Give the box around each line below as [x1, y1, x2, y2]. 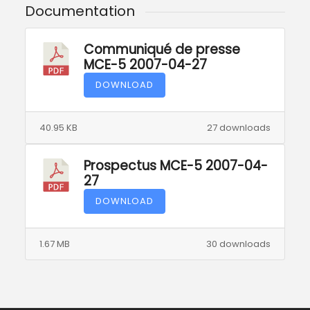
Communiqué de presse [83, 39, 240, 59]
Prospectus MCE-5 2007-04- [83, 156, 268, 175]
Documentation [24, 1, 135, 21]
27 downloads [207, 120, 271, 134]
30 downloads [206, 237, 271, 250]
